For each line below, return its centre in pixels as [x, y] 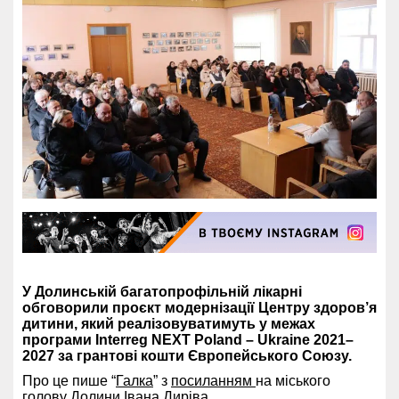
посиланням [213, 381]
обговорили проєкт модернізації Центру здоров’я [199, 308]
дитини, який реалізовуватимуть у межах [169, 324]
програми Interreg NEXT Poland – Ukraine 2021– [188, 340]
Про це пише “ [69, 381]
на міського [293, 381]
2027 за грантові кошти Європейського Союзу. [187, 356]
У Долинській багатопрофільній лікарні [162, 292]
